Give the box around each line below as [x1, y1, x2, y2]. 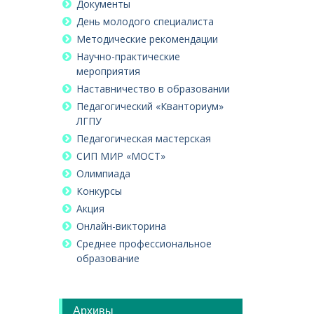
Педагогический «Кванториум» [76, 100, 224, 114]
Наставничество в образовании [76, 82, 230, 96]
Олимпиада [76, 167, 130, 181]
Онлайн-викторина [76, 219, 166, 233]
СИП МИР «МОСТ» [76, 149, 165, 163]
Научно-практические [76, 50, 180, 64]
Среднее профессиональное [76, 237, 212, 251]
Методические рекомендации [76, 32, 218, 46]
